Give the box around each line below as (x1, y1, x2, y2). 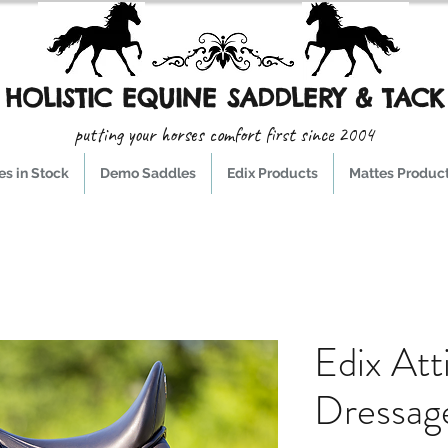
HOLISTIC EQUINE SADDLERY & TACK (4, 82, 444, 115)
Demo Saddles (99, 165, 196, 182)
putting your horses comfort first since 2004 (74, 122, 374, 148)
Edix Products (226, 165, 318, 182)
